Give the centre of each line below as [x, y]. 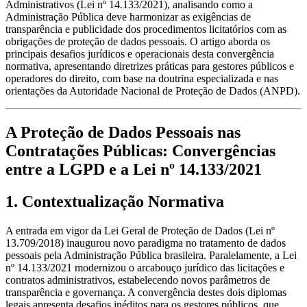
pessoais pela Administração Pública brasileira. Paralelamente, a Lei [151, 256]
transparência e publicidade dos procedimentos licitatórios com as [146, 29]
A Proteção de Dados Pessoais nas [123, 133]
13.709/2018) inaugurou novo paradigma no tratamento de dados [146, 243]
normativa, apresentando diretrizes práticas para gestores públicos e [150, 66]
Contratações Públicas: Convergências [140, 151]
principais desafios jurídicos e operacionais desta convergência [140, 54]
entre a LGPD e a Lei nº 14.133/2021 [134, 170]
